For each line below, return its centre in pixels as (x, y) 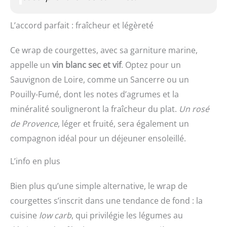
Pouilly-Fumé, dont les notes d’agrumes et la (94, 94)
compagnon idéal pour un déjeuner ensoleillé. (98, 139)
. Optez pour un (151, 65)
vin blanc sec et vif (87, 65)
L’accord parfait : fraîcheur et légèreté (82, 26)
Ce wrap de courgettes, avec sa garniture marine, (104, 50)
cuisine (25, 216)
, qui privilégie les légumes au (127, 216)
